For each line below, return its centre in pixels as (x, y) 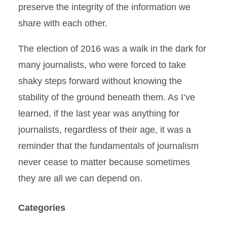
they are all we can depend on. (80, 178)
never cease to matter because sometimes (104, 162)
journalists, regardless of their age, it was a (105, 130)
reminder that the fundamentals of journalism (108, 146)
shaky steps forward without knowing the (100, 81)
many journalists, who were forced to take (102, 65)
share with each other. (63, 23)
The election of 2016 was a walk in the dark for (112, 49)
